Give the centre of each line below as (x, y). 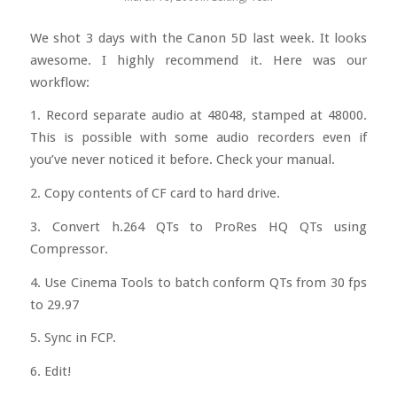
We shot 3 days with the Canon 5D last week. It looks (198, 38)
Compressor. (69, 249)
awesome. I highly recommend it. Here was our (198, 60)
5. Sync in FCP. (73, 338)
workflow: (59, 82)
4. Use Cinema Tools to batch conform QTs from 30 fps (198, 282)
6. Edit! (50, 371)
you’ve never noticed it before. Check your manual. (182, 160)
